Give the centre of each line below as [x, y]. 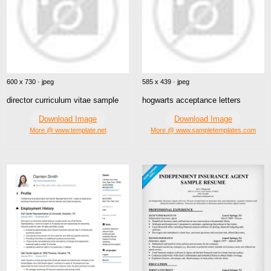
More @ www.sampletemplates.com [203, 130]
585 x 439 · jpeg [166, 82]
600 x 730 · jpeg [30, 82]
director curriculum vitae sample [63, 100]
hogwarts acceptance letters [191, 100]
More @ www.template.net [68, 130]
